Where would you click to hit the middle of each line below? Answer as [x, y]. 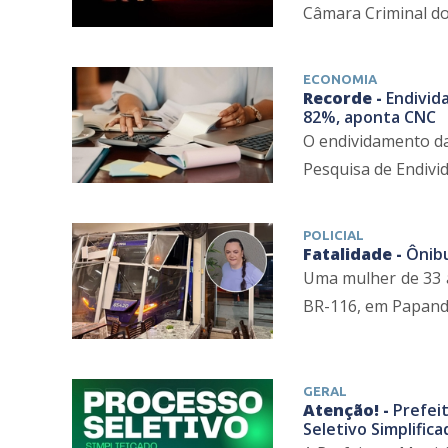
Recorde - [344, 98]
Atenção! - [347, 409]
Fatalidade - [354, 254]
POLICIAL [333, 235]
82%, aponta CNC [369, 117]
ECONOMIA [339, 79]
